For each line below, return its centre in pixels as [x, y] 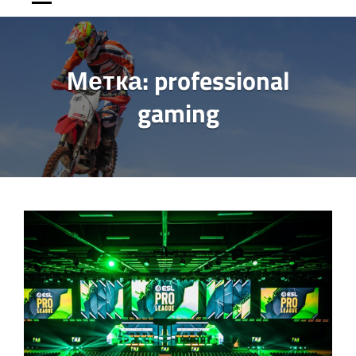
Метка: [110, 80]
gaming [178, 113]
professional [222, 80]
